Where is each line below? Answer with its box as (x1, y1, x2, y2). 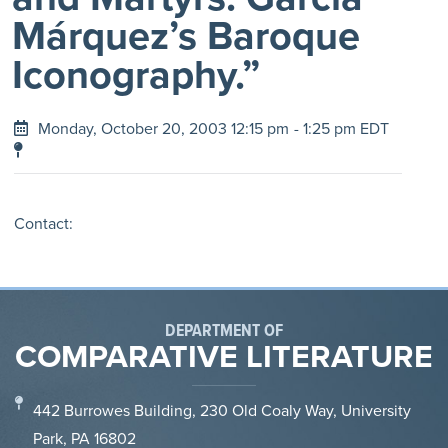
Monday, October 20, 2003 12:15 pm (38, 117, 289, 140)
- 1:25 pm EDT (294, 117, 389, 140)
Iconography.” (12, 45, 260, 104)
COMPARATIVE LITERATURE (15, 332, 433, 380)
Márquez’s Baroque (12, 6, 360, 65)
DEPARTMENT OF (165, 317, 283, 344)
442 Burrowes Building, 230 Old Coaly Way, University (32, 399, 411, 422)
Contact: (14, 212, 73, 235)
